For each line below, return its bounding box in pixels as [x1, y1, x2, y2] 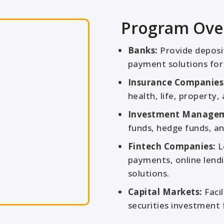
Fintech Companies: [127, 140, 216, 152]
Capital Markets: [127, 186, 202, 197]
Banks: [127, 44, 158, 56]
